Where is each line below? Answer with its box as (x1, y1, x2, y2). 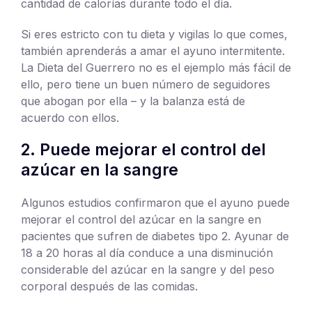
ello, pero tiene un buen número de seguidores (21, 77, 270, 91)
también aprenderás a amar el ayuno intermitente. (21, 43, 285, 58)
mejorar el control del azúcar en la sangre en (21, 212, 261, 226)
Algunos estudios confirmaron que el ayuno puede (21, 195, 290, 210)
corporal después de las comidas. (21, 279, 198, 293)
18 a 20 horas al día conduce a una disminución (21, 245, 273, 260)
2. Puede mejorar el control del (21, 139, 266, 159)
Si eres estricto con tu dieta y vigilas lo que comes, (21, 26, 288, 41)
